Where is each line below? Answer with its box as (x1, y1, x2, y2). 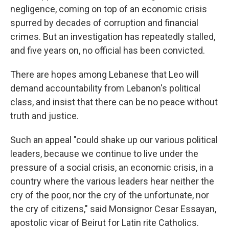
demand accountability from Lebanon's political (10, 83, 200, 94)
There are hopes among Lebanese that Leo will (10, 69, 199, 80)
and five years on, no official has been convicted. (10, 45, 205, 56)
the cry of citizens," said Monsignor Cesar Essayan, (10, 203, 216, 214)
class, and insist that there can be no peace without (10, 97, 218, 107)
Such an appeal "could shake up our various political (10, 134, 218, 145)
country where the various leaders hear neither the (10, 176, 214, 187)
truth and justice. (10, 110, 79, 121)
